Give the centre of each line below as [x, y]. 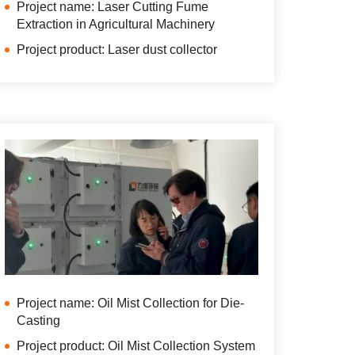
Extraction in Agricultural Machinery [116, 24]
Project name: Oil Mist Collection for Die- [130, 303]
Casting [38, 321]
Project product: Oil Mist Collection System [136, 346]
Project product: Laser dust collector [117, 49]
